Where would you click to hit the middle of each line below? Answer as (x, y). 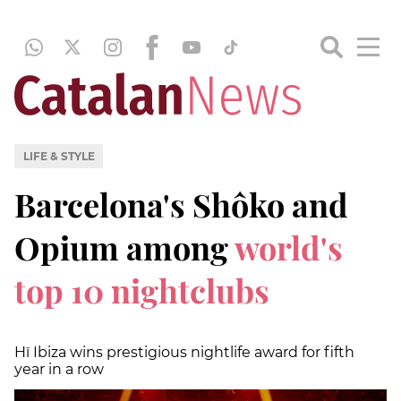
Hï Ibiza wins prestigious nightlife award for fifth (184, 352)
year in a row (59, 369)
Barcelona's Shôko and (181, 204)
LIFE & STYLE (59, 156)
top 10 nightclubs (142, 290)
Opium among (124, 247)
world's (289, 247)
